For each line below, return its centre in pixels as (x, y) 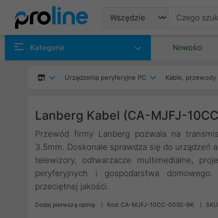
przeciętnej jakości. (72, 186)
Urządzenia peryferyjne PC (105, 77)
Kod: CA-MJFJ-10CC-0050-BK (151, 205)
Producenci (136, 65)
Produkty (131, 41)
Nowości (188, 47)
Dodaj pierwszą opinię (65, 205)
